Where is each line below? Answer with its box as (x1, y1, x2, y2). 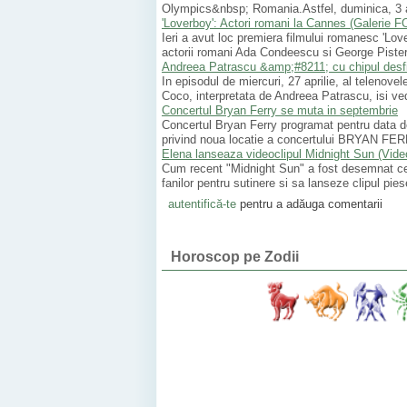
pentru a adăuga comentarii (235, 196, 382, 211)
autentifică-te (167, 196, 236, 211)
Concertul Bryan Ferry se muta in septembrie (162, 104, 398, 118)
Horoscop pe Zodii (171, 249, 299, 265)
